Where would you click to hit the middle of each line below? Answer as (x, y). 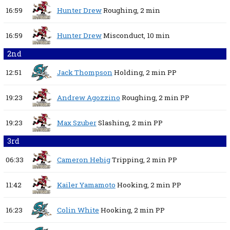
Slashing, (114, 123)
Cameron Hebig (83, 160)
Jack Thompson (84, 73)
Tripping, (128, 160)
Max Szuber (76, 123)
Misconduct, (124, 36)
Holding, (129, 73)
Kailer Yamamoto (86, 185)
